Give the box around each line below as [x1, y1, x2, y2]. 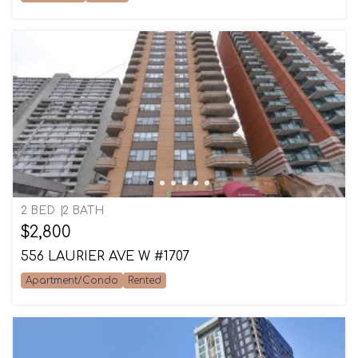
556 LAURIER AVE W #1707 [21, 249, 189, 264]
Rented [128, 275, 161, 286]
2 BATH [62, 205, 104, 217]
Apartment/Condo [26, 275, 118, 286]
